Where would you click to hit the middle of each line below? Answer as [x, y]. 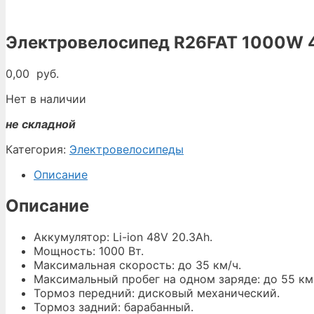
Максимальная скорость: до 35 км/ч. [137, 265]
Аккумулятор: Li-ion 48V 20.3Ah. [123, 237]
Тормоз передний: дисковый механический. [157, 293]
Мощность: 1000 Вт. [89, 251]
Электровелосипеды [127, 149]
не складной [41, 124]
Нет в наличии [46, 98]
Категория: [37, 149]
